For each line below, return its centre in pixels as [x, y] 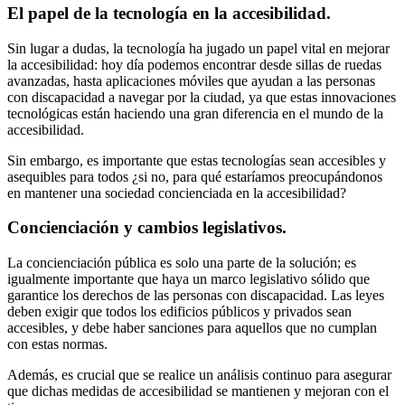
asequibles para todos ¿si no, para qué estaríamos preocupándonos [195, 176]
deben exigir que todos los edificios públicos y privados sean [179, 311]
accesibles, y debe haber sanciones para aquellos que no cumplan [192, 328]
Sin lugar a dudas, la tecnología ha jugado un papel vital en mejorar [198, 48]
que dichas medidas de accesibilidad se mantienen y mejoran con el [198, 391]
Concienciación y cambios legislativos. [147, 228]
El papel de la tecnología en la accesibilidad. [169, 13]
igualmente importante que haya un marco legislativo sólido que [188, 279]
